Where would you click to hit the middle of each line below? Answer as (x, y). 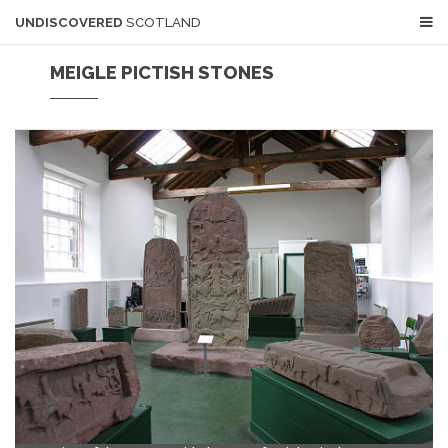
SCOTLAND (163, 22)
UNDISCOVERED (70, 22)
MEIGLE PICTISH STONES (162, 72)
